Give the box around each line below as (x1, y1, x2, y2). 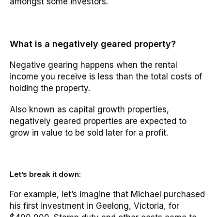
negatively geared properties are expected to (10, 116, 186, 126)
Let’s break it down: (10, 170, 81, 179)
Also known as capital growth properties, (10, 105, 169, 115)
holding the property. (10, 83, 90, 93)
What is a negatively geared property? (10, 39, 176, 49)
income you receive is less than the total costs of (10, 72, 202, 82)
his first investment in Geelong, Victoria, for (10, 201, 179, 211)
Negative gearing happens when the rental (10, 60, 177, 70)
